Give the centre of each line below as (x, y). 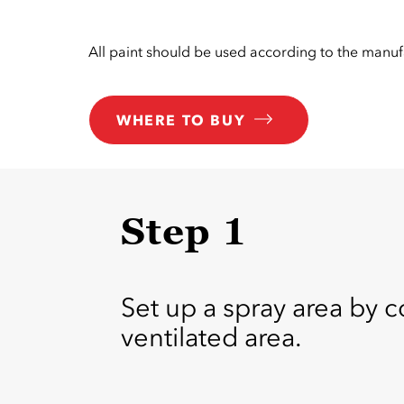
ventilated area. (212, 338)
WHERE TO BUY (181, 120)
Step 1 (184, 231)
